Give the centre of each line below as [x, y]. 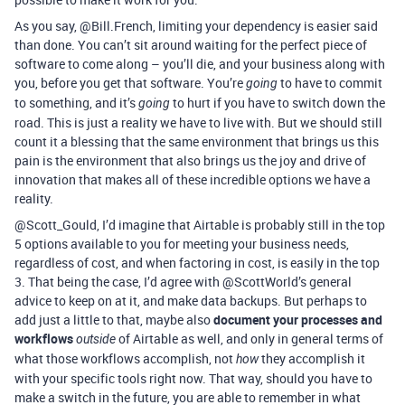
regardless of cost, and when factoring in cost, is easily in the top [197, 263]
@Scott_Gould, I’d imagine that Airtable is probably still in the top [200, 225]
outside [96, 339]
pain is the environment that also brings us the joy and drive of [190, 160]
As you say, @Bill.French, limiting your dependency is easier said [196, 26]
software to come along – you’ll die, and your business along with [200, 64]
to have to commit [330, 83]
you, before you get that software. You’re [130, 83]
